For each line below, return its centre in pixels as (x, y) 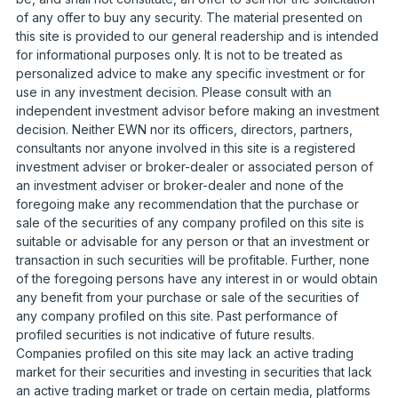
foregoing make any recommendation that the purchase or (187, 203)
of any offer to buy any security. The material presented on (189, 17)
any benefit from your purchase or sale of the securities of (187, 297)
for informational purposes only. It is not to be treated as (179, 54)
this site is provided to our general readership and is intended (197, 36)
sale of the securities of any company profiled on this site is (190, 222)
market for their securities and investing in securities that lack (194, 371)
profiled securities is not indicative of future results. (165, 334)
